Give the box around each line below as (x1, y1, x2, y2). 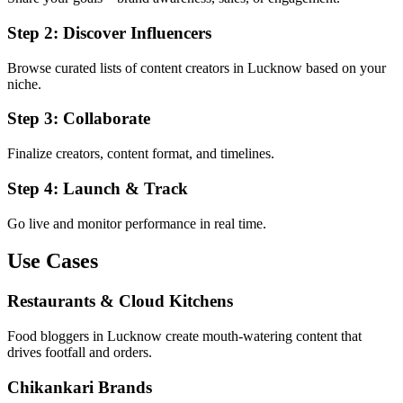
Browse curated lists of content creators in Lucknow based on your (7, 59, 386, 76)
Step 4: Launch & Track (7, 178, 188, 198)
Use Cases (7, 249, 98, 273)
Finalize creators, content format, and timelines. (7, 146, 274, 162)
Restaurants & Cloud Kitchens (7, 291, 233, 311)
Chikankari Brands (7, 377, 152, 397)
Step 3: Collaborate (7, 109, 150, 129)
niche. (7, 76, 41, 92)
